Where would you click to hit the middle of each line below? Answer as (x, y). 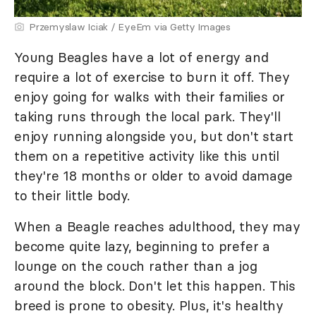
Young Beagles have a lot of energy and (141, 57)
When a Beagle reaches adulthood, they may (157, 227)
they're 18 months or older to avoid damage (153, 176)
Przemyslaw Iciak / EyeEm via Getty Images (130, 27)
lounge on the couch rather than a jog (136, 266)
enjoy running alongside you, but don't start (154, 136)
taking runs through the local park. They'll (147, 117)
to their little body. (72, 196)
